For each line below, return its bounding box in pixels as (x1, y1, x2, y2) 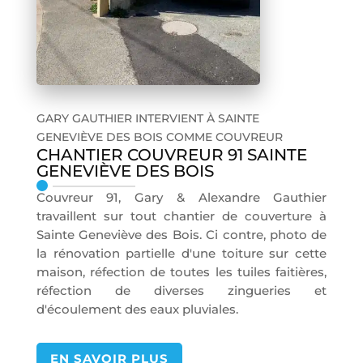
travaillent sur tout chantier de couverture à (36, 208, 327, 224)
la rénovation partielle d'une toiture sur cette (36, 246, 327, 262)
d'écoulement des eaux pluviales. (36, 301, 238, 318)
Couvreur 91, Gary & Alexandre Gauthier (36, 190, 327, 206)
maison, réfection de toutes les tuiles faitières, (36, 264, 327, 280)
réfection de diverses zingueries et (36, 283, 327, 299)
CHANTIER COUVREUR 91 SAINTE (36, 145, 307, 165)
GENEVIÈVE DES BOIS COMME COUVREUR (36, 130, 283, 145)
